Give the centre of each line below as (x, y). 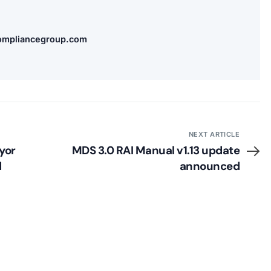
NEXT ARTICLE (214, 134)
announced (210, 166)
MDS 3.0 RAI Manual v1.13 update (156, 150)
